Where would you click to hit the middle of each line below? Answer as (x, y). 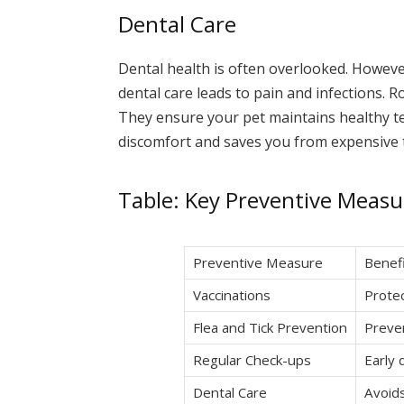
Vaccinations (232, 294)
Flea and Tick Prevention (270, 327)
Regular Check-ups (252, 359)
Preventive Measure (258, 262)
